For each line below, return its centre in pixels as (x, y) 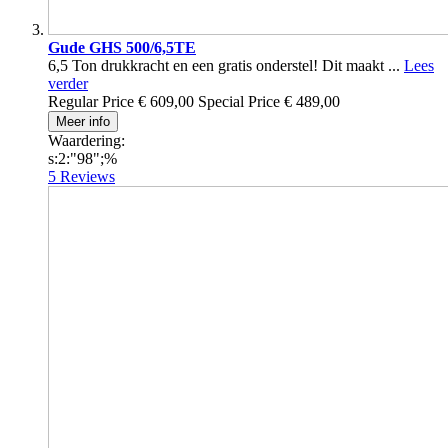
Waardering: (86, 141)
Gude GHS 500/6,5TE (122, 48)
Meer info (83, 122)
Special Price (239, 102)
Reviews (87, 177)
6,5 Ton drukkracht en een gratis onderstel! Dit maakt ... (226, 66)
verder (68, 84)
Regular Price (91, 102)
